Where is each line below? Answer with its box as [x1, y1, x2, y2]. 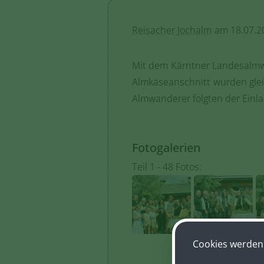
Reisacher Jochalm [132, 24, 212, 37]
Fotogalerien [132, 140, 200, 156]
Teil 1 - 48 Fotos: [132, 160, 202, 173]
